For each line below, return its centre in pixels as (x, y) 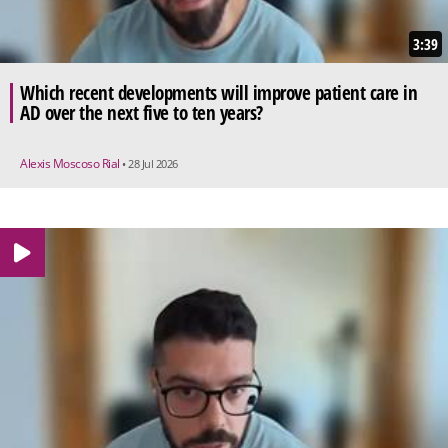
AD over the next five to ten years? (141, 112)
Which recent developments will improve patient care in (218, 92)
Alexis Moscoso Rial (71, 163)
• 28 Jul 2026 (150, 163)
